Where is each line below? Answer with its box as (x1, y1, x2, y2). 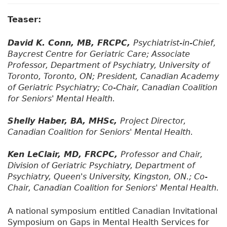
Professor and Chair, (121, 149, 203, 160)
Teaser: (8, 15, 44, 25)
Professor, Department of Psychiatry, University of (8, 60, 210, 70)
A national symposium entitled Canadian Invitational (8, 206, 217, 216)
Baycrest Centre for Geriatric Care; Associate (8, 49, 190, 59)
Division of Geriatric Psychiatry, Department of (8, 161, 195, 171)
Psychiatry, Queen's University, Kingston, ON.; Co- (8, 172, 208, 182)
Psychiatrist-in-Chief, (133, 38, 216, 48)
